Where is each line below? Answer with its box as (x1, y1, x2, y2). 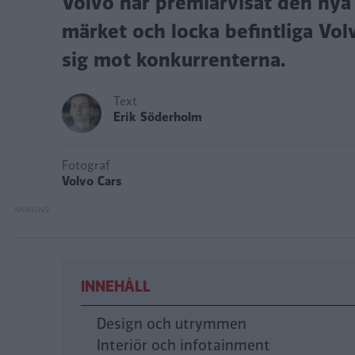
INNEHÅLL (81, 277, 151, 298)
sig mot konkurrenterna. (62, 46, 285, 74)
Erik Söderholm (113, 109, 202, 127)
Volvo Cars (62, 173, 122, 191)
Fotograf (62, 157, 110, 175)
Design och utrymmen (97, 314, 246, 335)
